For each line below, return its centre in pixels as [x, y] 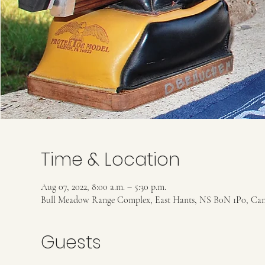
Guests [71, 243]
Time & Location [110, 160]
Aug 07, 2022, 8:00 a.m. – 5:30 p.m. [103, 187]
